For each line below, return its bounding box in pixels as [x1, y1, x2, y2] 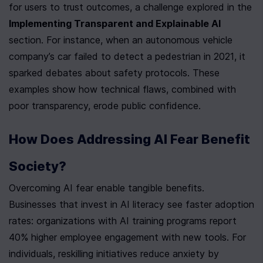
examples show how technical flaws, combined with [9, 83, 236, 96]
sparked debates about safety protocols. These [9, 67, 220, 79]
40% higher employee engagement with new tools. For [9, 231, 246, 244]
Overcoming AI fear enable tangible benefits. [9, 182, 204, 194]
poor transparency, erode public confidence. [9, 100, 201, 112]
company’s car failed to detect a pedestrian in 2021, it [9, 50, 245, 63]
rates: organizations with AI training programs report [9, 215, 237, 227]
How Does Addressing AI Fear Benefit [9, 131, 250, 147]
